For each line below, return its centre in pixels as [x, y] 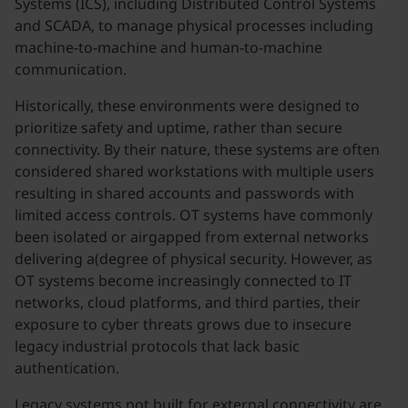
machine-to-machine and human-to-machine [168, 47]
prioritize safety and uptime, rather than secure [178, 127]
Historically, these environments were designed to [187, 106]
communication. [72, 69]
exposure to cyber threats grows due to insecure [183, 324]
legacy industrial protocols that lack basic [157, 346]
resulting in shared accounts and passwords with [184, 193]
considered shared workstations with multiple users [194, 171]
